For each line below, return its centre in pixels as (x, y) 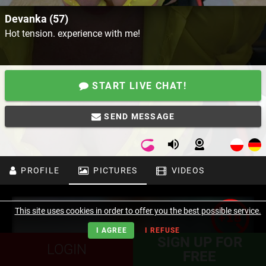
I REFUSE (162, 230)
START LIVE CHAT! (138, 85)
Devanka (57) (37, 19)
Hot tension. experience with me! (72, 34)
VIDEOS (186, 171)
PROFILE (39, 171)
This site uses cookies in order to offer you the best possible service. (138, 211)
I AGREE (112, 230)
